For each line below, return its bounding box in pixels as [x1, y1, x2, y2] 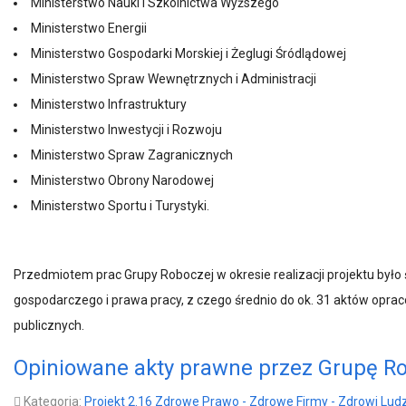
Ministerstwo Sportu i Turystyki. [31, 198, 209, 213]
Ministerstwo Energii [31, 21, 147, 35]
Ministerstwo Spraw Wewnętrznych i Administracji [31, 72, 316, 86]
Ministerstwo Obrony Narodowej [31, 173, 214, 188]
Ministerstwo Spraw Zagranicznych [31, 148, 233, 162]
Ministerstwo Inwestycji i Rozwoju [31, 122, 222, 137]
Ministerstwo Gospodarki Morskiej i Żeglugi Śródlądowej [31, 46, 346, 61]
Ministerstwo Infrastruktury [31, 97, 187, 111]
